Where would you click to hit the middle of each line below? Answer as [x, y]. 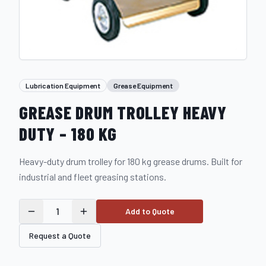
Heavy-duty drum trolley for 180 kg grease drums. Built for [131, 161]
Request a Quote [60, 235]
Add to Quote [150, 211]
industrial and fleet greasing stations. [93, 177]
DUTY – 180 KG [68, 134]
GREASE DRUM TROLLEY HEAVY [123, 112]
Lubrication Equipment [63, 85]
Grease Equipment [143, 85]
